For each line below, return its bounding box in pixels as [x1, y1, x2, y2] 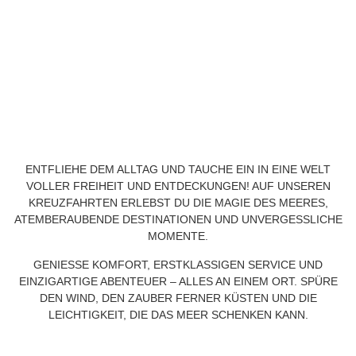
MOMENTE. [148, 230, 208, 243]
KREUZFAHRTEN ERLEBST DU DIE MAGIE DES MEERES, [28, 196, 328, 210]
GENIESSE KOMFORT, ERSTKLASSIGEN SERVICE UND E [33, 257, 323, 271]
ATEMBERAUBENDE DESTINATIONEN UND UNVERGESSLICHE [14, 213, 342, 226]
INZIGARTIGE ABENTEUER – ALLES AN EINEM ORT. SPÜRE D [18, 274, 338, 288]
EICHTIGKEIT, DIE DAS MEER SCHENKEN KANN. [48, 308, 305, 321]
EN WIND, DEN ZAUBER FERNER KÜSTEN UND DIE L [39, 291, 317, 304]
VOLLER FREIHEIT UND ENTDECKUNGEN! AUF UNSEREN [25, 180, 331, 193]
